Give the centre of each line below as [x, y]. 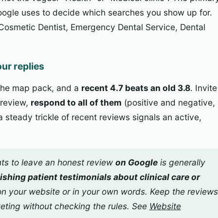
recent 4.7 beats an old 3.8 [136, 88]
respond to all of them [76, 102]
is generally [181, 163]
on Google [136, 163]
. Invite [204, 88]
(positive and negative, [168, 102]
